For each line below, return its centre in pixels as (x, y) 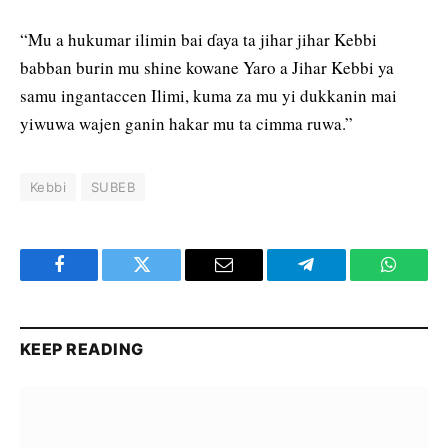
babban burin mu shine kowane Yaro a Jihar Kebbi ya (207, 68)
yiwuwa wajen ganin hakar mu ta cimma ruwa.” (186, 124)
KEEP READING (82, 349)
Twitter (166, 279)
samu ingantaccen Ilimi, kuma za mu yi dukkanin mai (208, 96)
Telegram (338, 279)
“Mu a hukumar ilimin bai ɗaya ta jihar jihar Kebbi (198, 40)
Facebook (92, 279)
